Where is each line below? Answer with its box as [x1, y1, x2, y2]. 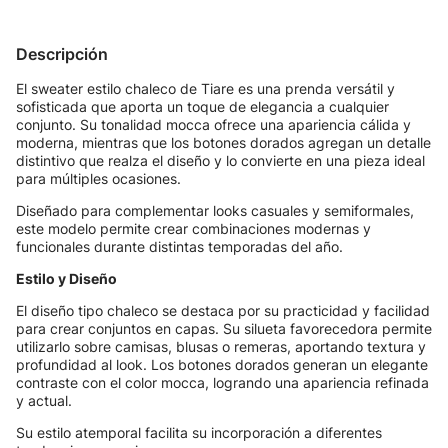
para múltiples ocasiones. [16, 170, 181, 187]
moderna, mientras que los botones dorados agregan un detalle [16, 134, 431, 151]
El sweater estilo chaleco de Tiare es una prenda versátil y [16, 80, 395, 97]
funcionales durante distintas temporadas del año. [16, 238, 343, 255]
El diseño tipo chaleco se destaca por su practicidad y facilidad [16, 302, 430, 319]
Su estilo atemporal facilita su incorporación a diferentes [16, 424, 382, 441]
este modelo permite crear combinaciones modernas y [16, 220, 371, 237]
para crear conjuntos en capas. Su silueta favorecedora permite [16, 320, 432, 337]
